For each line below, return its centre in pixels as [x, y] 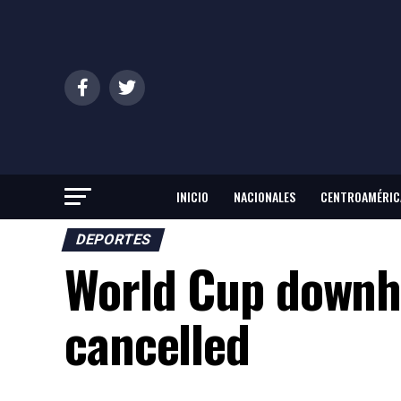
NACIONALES [264, 197]
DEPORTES [113, 240]
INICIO [192, 197]
